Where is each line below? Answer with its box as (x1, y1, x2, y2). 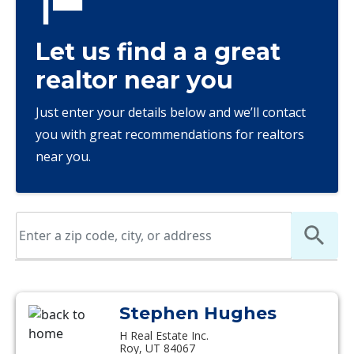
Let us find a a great (36, 37, 281, 66)
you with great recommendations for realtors (36, 126, 304, 143)
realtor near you (36, 66, 233, 95)
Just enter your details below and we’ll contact (36, 104, 306, 121)
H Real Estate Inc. (119, 328, 209, 343)
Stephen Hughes (119, 303, 277, 324)
